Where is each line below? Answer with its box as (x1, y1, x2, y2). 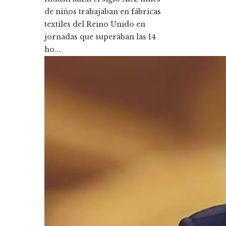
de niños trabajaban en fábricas (44, 7, 161, 16)
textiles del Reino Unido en (44, 20, 145, 29)
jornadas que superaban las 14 (44, 32, 156, 41)
